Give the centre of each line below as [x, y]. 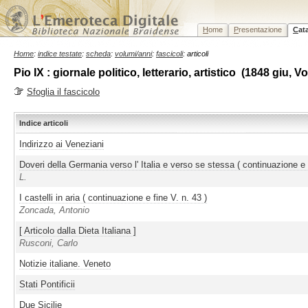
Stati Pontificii [47, 285]
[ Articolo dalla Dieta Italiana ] [78, 231]
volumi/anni [133, 54]
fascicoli [169, 54]
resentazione [260, 30]
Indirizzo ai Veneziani [62, 144]
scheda [98, 54]
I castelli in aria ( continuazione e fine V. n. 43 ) [113, 198]
